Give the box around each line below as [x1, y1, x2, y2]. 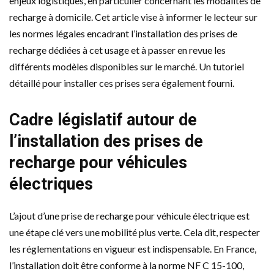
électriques [9, 174, 93, 194]
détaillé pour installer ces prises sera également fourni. [9, 76, 234, 89]
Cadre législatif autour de [9, 109, 197, 130]
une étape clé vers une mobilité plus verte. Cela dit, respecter [9, 226, 260, 238]
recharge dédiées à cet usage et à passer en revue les [9, 43, 226, 56]
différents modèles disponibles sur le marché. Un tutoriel [9, 60, 244, 72]
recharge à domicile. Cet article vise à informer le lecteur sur [9, 10, 257, 23]
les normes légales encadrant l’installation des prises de [9, 27, 237, 39]
